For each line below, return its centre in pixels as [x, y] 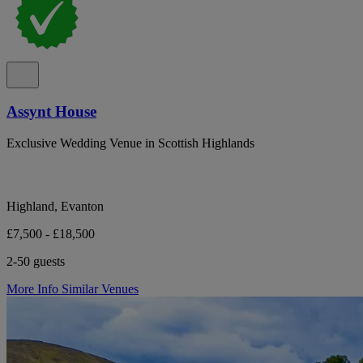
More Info [34, 289]
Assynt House [51, 112]
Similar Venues [100, 289]
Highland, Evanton [55, 206]
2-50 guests [36, 261]
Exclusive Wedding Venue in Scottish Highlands [130, 143]
